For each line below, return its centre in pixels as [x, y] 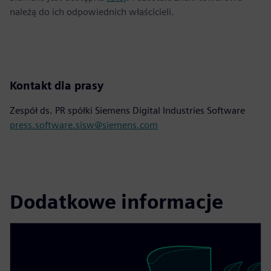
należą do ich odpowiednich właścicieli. [92, 11]
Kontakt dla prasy [57, 85]
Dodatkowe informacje [116, 202]
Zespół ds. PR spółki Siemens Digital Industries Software [127, 110]
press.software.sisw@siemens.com [84, 125]
